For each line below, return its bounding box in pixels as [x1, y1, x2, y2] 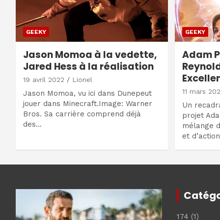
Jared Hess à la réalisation [23, 60, 154, 74]
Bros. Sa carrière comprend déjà [23, 110, 141, 119]
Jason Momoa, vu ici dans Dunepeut [23, 89, 152, 98]
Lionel [72, 76, 92, 84]
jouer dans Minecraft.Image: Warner [23, 99, 152, 109]
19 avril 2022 [23, 76, 64, 84]
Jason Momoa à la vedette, [23, 48, 157, 62]
